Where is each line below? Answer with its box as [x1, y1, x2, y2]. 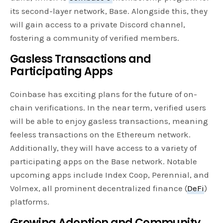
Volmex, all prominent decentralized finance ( [10, 183, 188, 194]
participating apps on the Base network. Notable [10, 156, 198, 167]
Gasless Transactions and [10, 51, 151, 67]
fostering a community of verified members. [10, 33, 180, 43]
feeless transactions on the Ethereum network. [10, 129, 191, 140]
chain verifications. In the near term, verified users [10, 103, 207, 113]
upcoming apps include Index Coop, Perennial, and [10, 170, 210, 180]
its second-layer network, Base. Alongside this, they [10, 6, 208, 16]
